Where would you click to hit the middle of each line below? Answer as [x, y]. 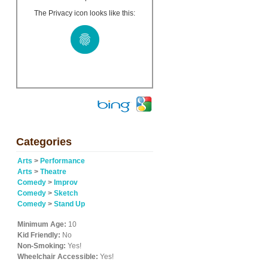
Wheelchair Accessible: [58, 257]
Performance [63, 161]
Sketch [66, 193]
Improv [66, 182]
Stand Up [69, 204]
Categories [44, 142]
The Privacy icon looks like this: [85, 13]
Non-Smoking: [42, 246]
